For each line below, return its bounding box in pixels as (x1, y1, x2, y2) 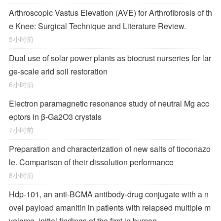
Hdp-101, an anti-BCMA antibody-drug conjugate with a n (9, 188, 209, 200)
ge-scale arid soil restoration (9, 66, 108, 77)
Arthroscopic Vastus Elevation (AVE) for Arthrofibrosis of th (9, 7, 212, 18)
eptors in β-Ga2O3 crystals (9, 111, 102, 122)
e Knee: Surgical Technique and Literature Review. (9, 20, 186, 32)
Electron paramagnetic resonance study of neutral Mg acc (9, 98, 209, 109)
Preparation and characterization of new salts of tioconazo (9, 143, 211, 154)
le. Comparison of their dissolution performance (9, 156, 174, 168)
